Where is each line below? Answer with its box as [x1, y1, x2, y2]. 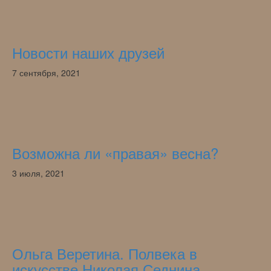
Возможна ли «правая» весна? [12, 142, 218, 163]
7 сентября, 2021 [12, 66, 80, 79]
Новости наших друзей [12, 41, 165, 63]
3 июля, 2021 [12, 166, 65, 179]
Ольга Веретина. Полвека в [12, 242, 197, 264]
